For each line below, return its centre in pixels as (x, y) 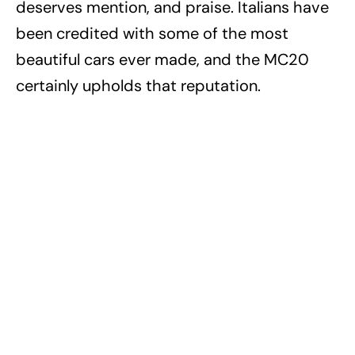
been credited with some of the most (152, 34)
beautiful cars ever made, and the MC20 (162, 60)
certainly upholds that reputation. (138, 86)
